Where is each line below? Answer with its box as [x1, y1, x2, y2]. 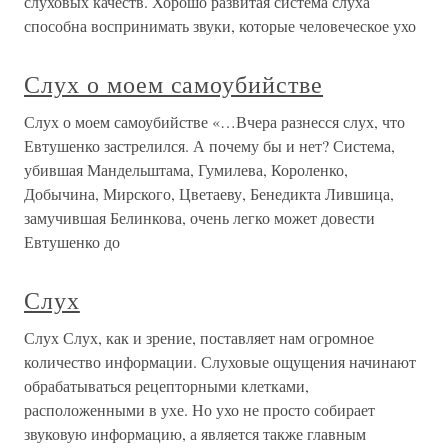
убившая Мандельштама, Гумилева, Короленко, [24, 159, 348, 180]
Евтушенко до [24, 231, 120, 252]
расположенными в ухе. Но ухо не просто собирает [24, 399, 375, 420]
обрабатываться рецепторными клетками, [24, 375, 309, 396]
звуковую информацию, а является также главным [24, 423, 366, 444]
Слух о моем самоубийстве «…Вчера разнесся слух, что [24, 111, 405, 132]
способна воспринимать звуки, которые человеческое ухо [24, 15, 416, 36]
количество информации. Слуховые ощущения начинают [24, 351, 416, 372]
